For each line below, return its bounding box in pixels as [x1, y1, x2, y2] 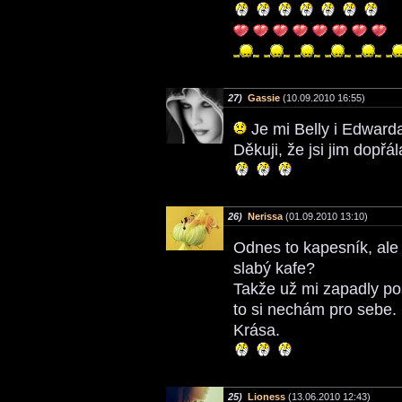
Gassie [248, 92, 280, 103]
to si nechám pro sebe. [233, 300, 397, 319]
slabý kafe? [233, 258, 315, 277]
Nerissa [248, 210, 283, 222]
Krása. [233, 320, 280, 339]
